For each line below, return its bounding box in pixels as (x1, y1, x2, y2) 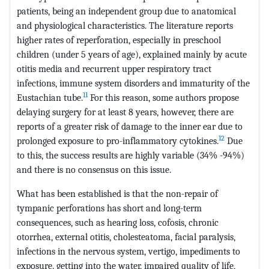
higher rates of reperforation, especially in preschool (17, 34, 221, 46)
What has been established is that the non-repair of (17, 187, 218, 199)
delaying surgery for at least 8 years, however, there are (17, 106, 234, 118)
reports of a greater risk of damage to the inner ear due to (17, 120, 243, 132)
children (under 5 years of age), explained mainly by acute (17, 48, 247, 60)
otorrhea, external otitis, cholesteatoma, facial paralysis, (17, 231, 235, 243)
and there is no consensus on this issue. (17, 163, 171, 175)
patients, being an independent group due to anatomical (17, 5, 236, 17)
